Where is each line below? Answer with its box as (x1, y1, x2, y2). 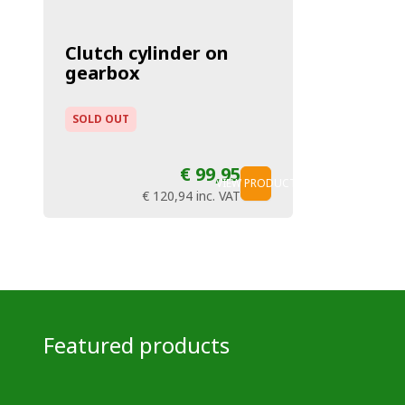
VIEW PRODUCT (215, 175, 297, 192)
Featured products (43, 329, 230, 360)
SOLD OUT (72, 111, 129, 127)
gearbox (65, 61, 140, 86)
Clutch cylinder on (65, 41, 229, 66)
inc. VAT (196, 187, 240, 205)
